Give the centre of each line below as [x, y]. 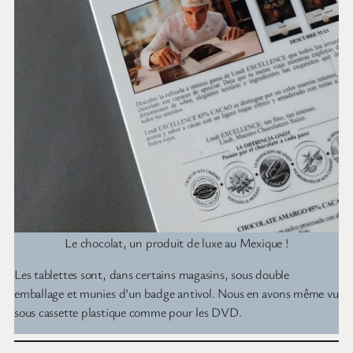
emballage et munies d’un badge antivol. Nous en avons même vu [176, 293]
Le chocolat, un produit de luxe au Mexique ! [176, 242]
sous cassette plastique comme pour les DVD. [128, 312]
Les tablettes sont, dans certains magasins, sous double [152, 274]
